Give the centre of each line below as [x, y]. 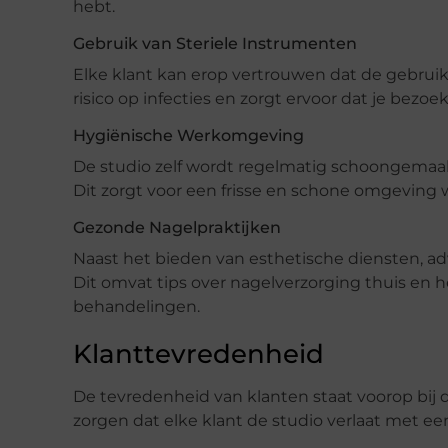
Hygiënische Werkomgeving [188, 135]
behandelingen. [136, 306]
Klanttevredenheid [198, 353]
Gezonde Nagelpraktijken [177, 227]
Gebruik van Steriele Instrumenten [215, 43]
